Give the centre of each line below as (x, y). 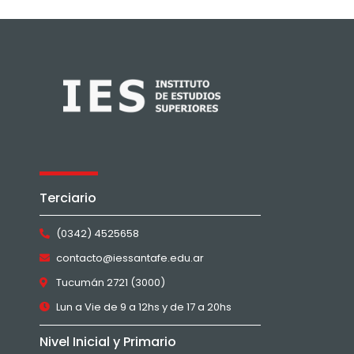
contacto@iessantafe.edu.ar (130, 258)
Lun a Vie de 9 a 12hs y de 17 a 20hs (144, 307)
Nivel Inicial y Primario (108, 341)
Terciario (68, 198)
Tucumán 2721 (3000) (111, 282)
